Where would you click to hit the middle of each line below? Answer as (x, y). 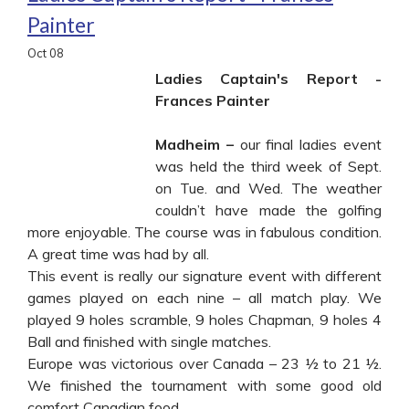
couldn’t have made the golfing (268, 210)
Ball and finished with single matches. (149, 341)
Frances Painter (218, 100)
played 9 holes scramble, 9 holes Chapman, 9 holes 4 (204, 319)
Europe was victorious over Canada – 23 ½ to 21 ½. (204, 363)
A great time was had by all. (118, 253)
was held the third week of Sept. (268, 166)
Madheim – (198, 144)
